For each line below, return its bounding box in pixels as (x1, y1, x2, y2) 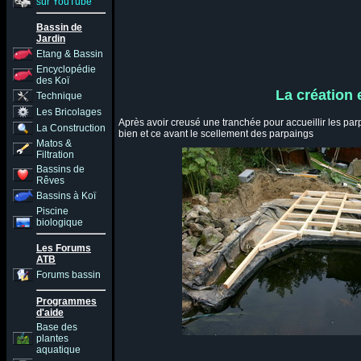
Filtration (36, 149, 74, 160)
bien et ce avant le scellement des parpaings (118, 128, 321, 139)
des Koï (36, 75, 69, 86)
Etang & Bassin (36, 48, 103, 60)
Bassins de (36, 164, 85, 175)
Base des (36, 322, 77, 333)
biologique (36, 217, 83, 228)
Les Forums (36, 243, 91, 254)
